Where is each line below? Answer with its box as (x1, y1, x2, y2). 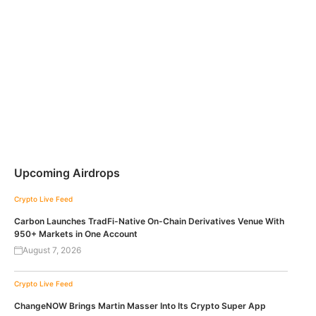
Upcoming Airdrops (14, 165, 120, 180)
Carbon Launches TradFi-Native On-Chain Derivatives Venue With (14, 215, 284, 226)
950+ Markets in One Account (14, 228, 138, 239)
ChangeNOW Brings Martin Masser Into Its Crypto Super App (14, 300, 266, 311)
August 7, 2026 (23, 244, 81, 255)
